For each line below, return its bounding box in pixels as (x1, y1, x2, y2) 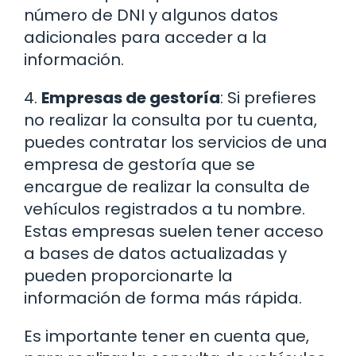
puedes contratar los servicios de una (24, 131, 327, 154)
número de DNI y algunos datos (24, 4, 278, 27)
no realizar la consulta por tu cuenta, (24, 109, 317, 132)
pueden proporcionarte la (24, 265, 233, 288)
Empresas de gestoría (41, 87, 220, 110)
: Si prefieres (220, 87, 316, 110)
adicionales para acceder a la (24, 26, 267, 49)
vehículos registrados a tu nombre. (24, 198, 305, 221)
